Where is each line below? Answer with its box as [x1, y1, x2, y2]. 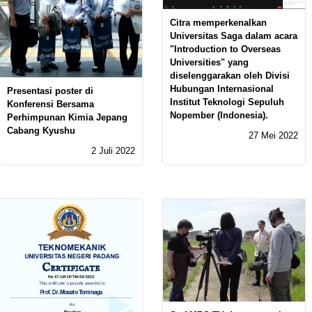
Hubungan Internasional [170, 84, 274, 95]
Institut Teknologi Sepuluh [170, 97, 284, 108]
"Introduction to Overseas [170, 44, 281, 55]
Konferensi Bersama [7, 98, 94, 109]
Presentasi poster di [7, 85, 93, 96]
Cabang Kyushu [7, 125, 75, 136]
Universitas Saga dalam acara [170, 31, 297, 42]
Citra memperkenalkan [170, 17, 267, 29]
